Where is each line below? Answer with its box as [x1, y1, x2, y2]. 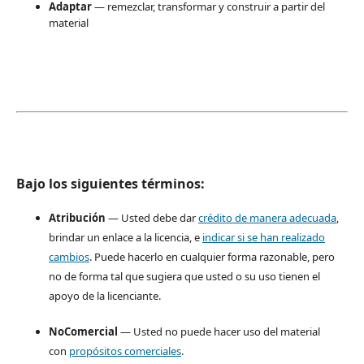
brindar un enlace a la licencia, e [48, 229, 202, 245]
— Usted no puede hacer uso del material [117, 323, 320, 339]
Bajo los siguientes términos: [15, 174, 205, 193]
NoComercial [48, 323, 118, 339]
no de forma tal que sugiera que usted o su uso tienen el [48, 268, 320, 284]
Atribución [48, 210, 106, 225]
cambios [48, 249, 89, 264]
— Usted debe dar [105, 210, 198, 225]
